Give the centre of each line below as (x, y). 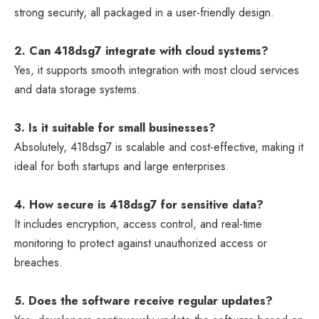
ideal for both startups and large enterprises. (122, 167)
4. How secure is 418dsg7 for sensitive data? (139, 205)
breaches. (38, 263)
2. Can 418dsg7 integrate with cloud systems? (141, 51)
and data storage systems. (77, 90)
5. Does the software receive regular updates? (143, 301)
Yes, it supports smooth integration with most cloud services (157, 70)
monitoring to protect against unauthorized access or (141, 244)
